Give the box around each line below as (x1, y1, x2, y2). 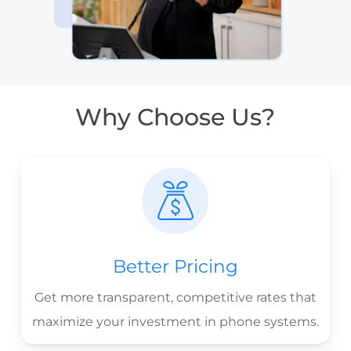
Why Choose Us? (75, 102, 276, 132)
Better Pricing (112, 255, 238, 277)
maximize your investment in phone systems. (31, 313, 319, 329)
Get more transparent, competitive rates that (34, 289, 317, 305)
